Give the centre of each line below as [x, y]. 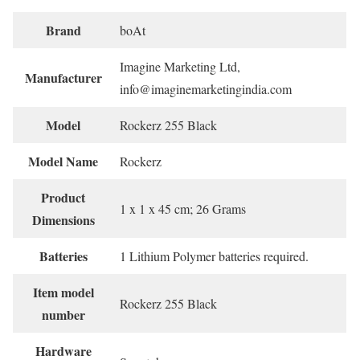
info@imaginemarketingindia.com [206, 89]
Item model [63, 292]
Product [63, 198]
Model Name [63, 162]
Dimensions [63, 220]
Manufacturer [63, 78]
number [63, 315]
